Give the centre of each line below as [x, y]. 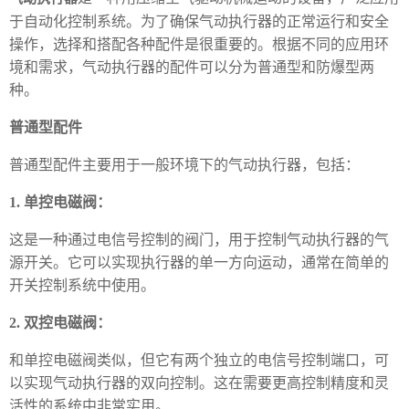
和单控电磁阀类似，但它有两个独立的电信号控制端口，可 [199, 361]
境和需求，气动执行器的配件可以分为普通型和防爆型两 [192, 68]
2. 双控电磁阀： [62, 324]
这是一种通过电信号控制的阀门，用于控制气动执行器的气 [199, 241]
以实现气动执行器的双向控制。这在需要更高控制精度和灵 [199, 384]
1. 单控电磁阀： [62, 203]
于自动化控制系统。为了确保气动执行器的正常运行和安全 [199, 22]
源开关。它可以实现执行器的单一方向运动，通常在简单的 [199, 263]
